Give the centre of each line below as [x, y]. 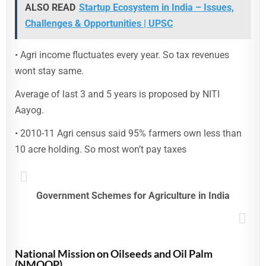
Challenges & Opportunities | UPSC [99, 23]
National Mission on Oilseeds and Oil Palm [114, 254]
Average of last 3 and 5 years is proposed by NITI [118, 94]
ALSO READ [50, 7]
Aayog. [30, 110]
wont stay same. [50, 71]
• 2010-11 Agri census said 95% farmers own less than [129, 133]
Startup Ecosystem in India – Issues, [157, 7]
